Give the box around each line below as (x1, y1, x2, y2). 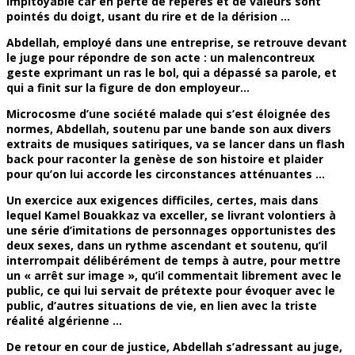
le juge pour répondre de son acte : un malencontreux (6, 50, 315, 66)
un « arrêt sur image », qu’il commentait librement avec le (6, 268, 342, 284)
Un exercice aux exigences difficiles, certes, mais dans (6, 193, 319, 208)
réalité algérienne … (6, 313, 125, 329)
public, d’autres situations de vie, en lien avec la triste (6, 298, 317, 314)
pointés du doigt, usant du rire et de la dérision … (6, 9, 290, 25)
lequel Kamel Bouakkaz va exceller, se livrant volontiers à (6, 208, 336, 223)
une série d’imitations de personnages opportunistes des (6, 223, 336, 239)
